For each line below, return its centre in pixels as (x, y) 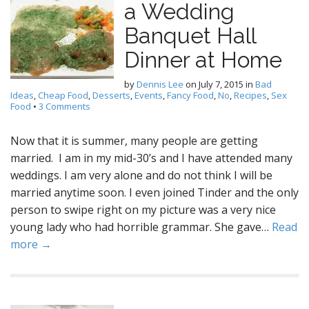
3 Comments (64, 106)
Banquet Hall (190, 36)
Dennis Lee (160, 84)
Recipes (250, 95)
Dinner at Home (203, 60)
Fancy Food (190, 95)
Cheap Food (63, 95)
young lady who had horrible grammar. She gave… (141, 227)
